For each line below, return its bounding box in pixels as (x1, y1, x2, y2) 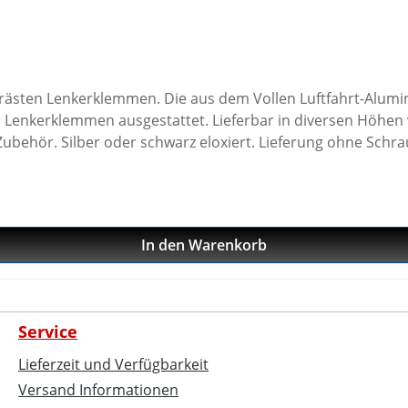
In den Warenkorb (141, 234, 267, 255)
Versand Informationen (18, 380, 178, 400)
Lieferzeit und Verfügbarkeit (18, 354, 209, 374)
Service (18, 321, 77, 342)
